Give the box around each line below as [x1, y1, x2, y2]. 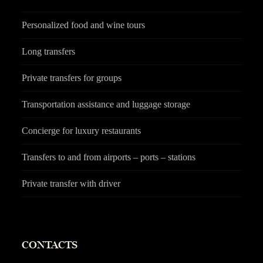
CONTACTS [22, 238, 78, 251]
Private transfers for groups [22, 73, 122, 83]
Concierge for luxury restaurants [22, 126, 141, 136]
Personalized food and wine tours [22, 20, 146, 31]
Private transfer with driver [22, 178, 121, 189]
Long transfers [22, 46, 76, 57]
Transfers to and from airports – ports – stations [22, 152, 196, 163]
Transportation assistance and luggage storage [22, 99, 191, 110]
